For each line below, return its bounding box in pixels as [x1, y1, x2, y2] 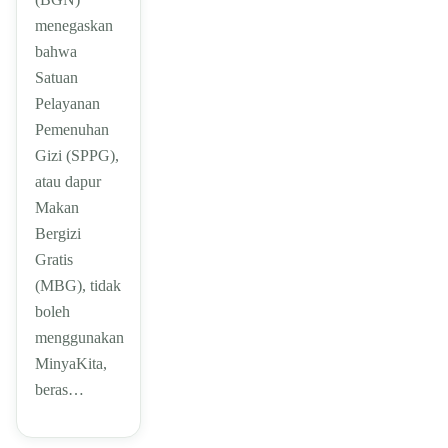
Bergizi [35, 225, 81, 243]
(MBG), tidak [35, 277, 121, 295]
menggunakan [35, 329, 124, 347]
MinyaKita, [35, 355, 107, 373]
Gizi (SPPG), [35, 147, 119, 165]
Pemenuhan [35, 121, 109, 139]
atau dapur [35, 173, 101, 191]
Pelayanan [35, 95, 100, 113]
